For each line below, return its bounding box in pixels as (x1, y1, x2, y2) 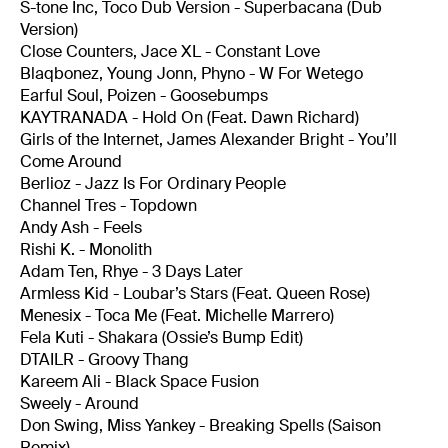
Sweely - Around (20, 392, 139, 414)
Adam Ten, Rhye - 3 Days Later (20, 260, 243, 282)
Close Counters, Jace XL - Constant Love (20, 40, 320, 62)
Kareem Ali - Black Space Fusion (20, 370, 259, 392)
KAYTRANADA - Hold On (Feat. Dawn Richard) (20, 106, 359, 128)
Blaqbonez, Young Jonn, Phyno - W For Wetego (20, 62, 363, 84)
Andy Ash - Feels (20, 216, 142, 238)
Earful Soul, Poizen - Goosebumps (20, 84, 268, 106)
